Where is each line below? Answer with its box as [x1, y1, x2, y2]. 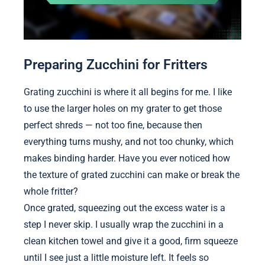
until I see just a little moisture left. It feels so [24, 251, 209, 263]
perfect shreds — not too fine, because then [24, 119, 202, 131]
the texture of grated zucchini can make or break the [24, 169, 240, 180]
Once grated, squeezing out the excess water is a [24, 202, 225, 214]
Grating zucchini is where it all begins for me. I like [24, 86, 232, 98]
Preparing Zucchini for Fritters [24, 57, 208, 73]
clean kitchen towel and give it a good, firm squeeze [24, 235, 238, 247]
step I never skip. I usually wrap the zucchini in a [24, 218, 224, 230]
